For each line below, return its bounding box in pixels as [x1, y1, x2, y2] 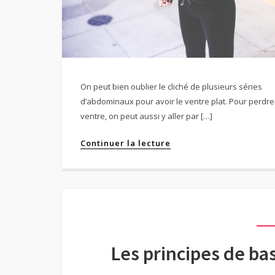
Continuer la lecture [80, 137, 171, 149]
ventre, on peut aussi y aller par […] [80, 110, 212, 122]
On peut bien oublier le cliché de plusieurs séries [80, 81, 262, 93]
